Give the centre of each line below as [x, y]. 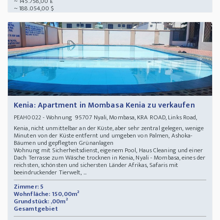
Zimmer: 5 [29, 187]
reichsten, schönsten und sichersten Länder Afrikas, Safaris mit [96, 165]
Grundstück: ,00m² [41, 202]
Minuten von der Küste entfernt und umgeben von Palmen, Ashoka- [103, 136]
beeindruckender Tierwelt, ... [50, 173]
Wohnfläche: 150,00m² [46, 194]
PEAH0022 [27, 118]
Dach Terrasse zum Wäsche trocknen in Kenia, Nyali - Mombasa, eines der [110, 158]
